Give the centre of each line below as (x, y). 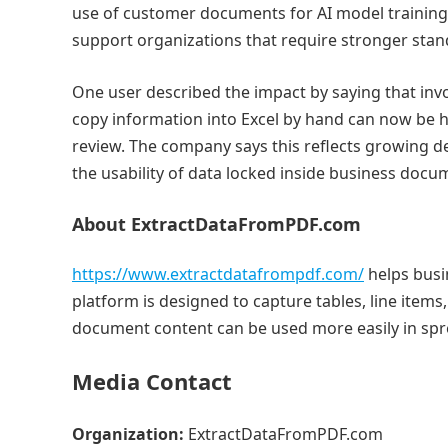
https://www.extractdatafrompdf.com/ (218, 274)
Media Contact (152, 381)
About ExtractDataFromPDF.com (216, 224)
